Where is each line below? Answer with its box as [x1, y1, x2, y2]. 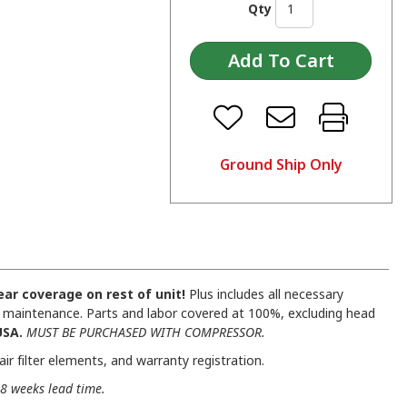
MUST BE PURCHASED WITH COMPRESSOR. [26, 323, 265, 342]
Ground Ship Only [219, 154, 342, 175]
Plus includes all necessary [185, 285, 343, 303]
